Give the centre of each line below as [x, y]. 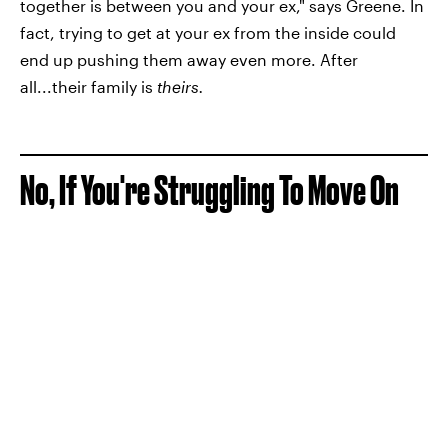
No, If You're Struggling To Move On [209, 190]
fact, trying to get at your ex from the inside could [208, 32]
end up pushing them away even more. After [189, 59]
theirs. [180, 86]
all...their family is [88, 86]
